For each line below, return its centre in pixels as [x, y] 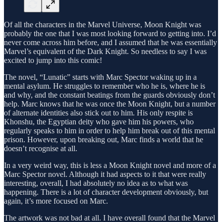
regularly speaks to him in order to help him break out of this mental [110, 130]
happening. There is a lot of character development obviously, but [106, 192]
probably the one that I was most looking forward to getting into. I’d [110, 33]
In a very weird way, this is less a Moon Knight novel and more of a [110, 165]
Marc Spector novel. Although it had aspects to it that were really [105, 174]
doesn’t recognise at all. [41, 148]
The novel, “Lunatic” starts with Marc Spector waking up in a [100, 77]
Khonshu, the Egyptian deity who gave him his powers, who [99, 121]
